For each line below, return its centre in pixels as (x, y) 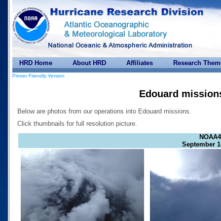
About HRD (89, 63)
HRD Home (36, 63)
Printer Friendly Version (38, 76)
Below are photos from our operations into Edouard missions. (104, 111)
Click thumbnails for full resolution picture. (77, 124)
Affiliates (140, 63)
